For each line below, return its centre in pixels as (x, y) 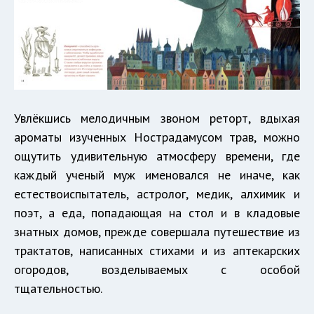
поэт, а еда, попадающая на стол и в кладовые (157, 212)
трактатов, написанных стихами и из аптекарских (157, 250)
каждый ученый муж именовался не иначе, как (157, 175)
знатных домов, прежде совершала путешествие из (157, 231)
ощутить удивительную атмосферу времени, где (157, 156)
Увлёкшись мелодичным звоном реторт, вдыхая (157, 118)
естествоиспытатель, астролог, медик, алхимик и (157, 193)
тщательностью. (58, 288)
